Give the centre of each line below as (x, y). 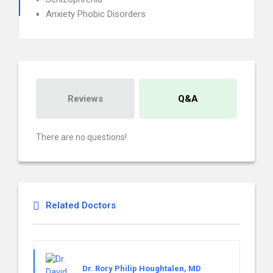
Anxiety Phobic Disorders (96, 14)
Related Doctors (81, 205)
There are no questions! (81, 137)
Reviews (85, 99)
